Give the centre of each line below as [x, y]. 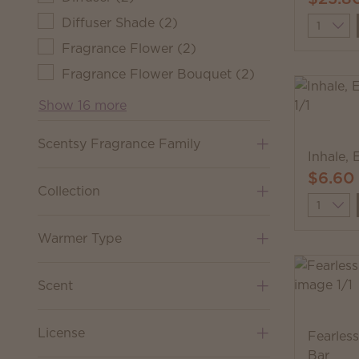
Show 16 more [83, 105]
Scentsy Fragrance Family [119, 143]
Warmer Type [80, 238]
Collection [69, 191]
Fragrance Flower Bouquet [147, 74]
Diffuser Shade [108, 22]
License [61, 333]
